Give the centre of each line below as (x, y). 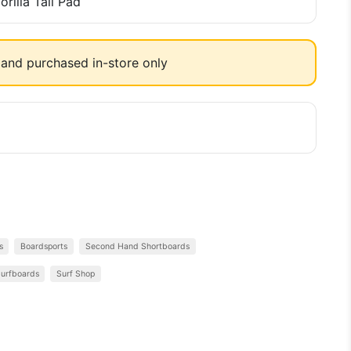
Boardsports (44, 246)
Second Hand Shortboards (138, 246)
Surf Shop (76, 274)
